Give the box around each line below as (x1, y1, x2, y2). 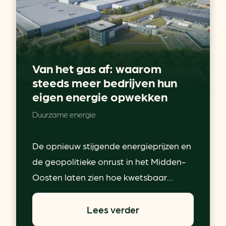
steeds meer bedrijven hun (32, 75, 177, 90)
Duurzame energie (32, 109, 96, 120)
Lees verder (87, 204, 139, 215)
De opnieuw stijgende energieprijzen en (32, 140, 191, 151)
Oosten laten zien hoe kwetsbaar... (32, 172, 173, 183)
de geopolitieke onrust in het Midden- (32, 156, 186, 167)
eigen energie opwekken (32, 89, 167, 104)
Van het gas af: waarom (32, 61, 161, 76)
